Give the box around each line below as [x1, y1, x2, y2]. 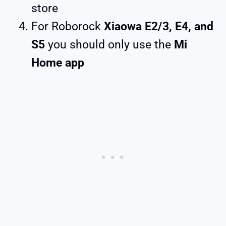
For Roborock [31, 19, 101, 33]
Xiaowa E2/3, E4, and [101, 19, 213, 33]
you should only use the [45, 37, 174, 51]
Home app [31, 55, 84, 70]
